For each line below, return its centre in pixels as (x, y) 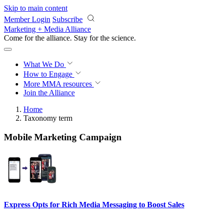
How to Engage (49, 74)
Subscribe (67, 19)
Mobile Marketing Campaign (63, 137)
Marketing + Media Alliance (47, 29)
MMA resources (66, 84)
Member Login (27, 19)
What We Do (45, 64)
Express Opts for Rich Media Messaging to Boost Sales (94, 204)
